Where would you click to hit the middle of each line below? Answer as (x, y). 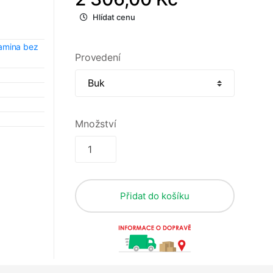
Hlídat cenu (114, 17)
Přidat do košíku (155, 196)
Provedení (98, 57)
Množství (96, 123)
